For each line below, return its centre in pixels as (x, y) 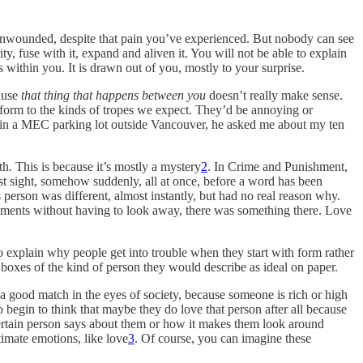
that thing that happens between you (115, 96)
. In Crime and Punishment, (278, 167)
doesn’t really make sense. (276, 96)
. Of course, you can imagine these (223, 339)
